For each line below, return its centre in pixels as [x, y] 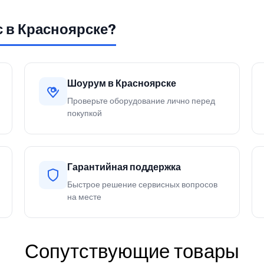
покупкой [84, 113]
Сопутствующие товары [132, 251]
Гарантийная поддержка [124, 167]
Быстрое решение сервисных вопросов [142, 184]
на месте [84, 197]
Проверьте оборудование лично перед [141, 101]
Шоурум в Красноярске [121, 83]
